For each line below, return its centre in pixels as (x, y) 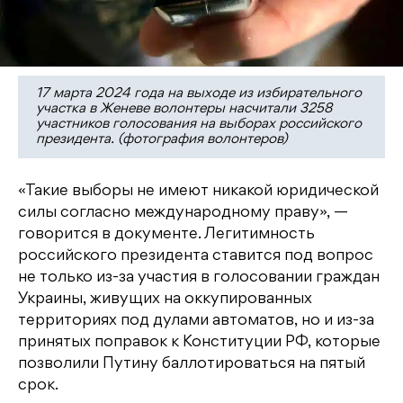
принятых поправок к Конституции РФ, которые (199, 342)
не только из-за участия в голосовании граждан (199, 278)
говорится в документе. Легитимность (166, 234)
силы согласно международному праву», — (183, 213)
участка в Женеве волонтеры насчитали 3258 (184, 109)
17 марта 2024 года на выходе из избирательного (199, 94)
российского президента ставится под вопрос (196, 256)
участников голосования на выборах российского (199, 125)
